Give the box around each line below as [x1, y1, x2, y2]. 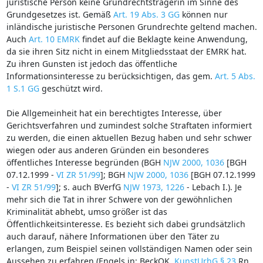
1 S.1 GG [6, 82, 39, 94]
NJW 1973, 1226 [123, 181, 184, 193]
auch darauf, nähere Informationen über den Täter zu [6, 230, 220, 242]
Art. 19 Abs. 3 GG [113, 8, 180, 20]
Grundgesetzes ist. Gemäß [6, 8, 113, 20]
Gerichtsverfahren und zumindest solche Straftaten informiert [6, 119, 252, 131]
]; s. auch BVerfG [55, 181, 123, 193]
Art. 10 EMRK [28, 33, 80, 45]
